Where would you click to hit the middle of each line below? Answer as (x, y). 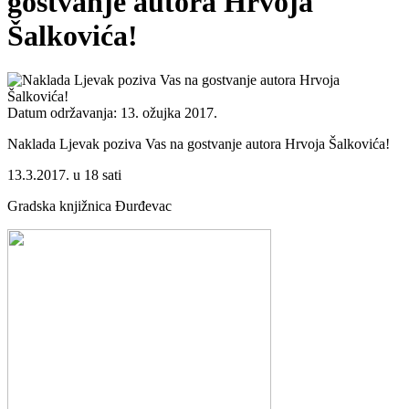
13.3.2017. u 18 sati (64, 175)
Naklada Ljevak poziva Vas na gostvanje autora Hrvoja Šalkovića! (199, 144)
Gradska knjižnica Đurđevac (89, 206)
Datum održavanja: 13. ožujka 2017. (112, 113)
